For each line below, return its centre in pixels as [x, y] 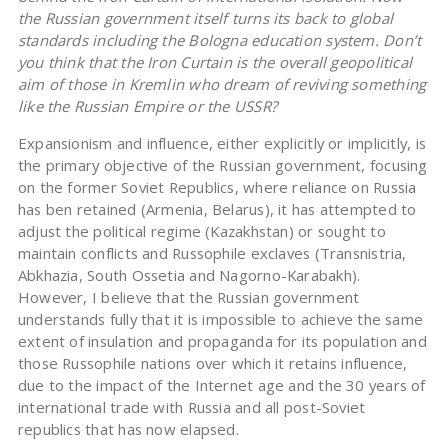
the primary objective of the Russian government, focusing [222, 165]
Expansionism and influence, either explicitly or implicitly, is [222, 143]
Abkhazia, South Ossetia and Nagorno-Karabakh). [189, 275]
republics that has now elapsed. [128, 429]
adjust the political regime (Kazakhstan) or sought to [201, 231]
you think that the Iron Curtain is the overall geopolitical [215, 62]
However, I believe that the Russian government [188, 297]
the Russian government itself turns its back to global [205, 18]
